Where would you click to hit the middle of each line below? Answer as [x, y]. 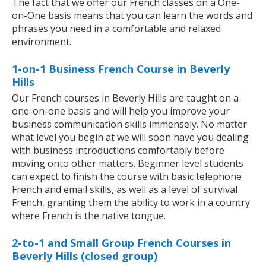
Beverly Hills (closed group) [85, 256]
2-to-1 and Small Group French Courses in [121, 243]
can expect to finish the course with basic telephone [127, 177]
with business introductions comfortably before [118, 151]
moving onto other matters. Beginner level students [128, 164]
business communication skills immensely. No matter [129, 124]
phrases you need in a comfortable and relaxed [116, 29]
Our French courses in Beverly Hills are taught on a [125, 98]
